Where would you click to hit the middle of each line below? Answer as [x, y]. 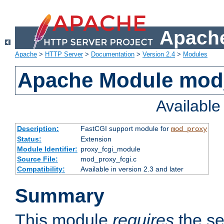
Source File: [37, 159]
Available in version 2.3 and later [132, 169]
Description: [38, 129]
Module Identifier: [47, 149]
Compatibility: [41, 169]
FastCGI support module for [125, 129]
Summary [60, 196]
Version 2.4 [159, 54]
